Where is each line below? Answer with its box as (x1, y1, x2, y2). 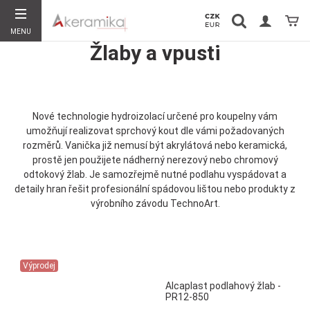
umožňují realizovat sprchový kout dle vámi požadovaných (26, 125, 284, 136)
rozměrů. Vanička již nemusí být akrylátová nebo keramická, (23, 140, 287, 151)
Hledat (229, 48, 260, 62)
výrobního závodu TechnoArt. (90, 198, 220, 209)
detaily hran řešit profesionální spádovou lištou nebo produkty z (15, 183, 295, 194)
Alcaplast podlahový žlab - (165, 280, 281, 291)
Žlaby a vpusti (89, 41, 221, 65)
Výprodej (23, 261, 55, 271)
